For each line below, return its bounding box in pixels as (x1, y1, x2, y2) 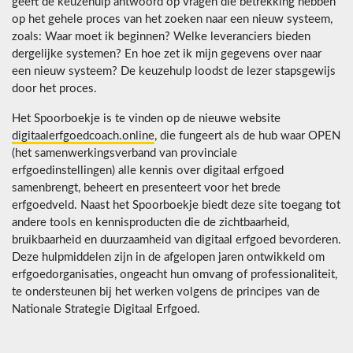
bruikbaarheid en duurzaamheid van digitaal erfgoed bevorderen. (12, 234, 341, 247)
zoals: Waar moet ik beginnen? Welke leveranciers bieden (12, 31, 310, 43)
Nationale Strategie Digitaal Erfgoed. (12, 303, 200, 316)
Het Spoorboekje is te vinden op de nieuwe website (12, 113, 281, 125)
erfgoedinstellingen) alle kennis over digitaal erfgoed (12, 165, 284, 177)
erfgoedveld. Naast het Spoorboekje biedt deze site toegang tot (12, 199, 340, 212)
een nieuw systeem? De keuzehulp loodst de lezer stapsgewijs (12, 65, 336, 78)
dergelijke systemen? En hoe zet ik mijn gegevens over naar (12, 48, 321, 61)
